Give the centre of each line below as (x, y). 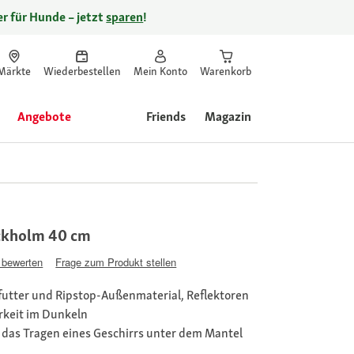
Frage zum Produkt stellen (116, 262)
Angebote (44, 117)
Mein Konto (160, 71)
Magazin (228, 117)
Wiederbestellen (82, 71)
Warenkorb (226, 71)
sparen (125, 17)
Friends (166, 117)
